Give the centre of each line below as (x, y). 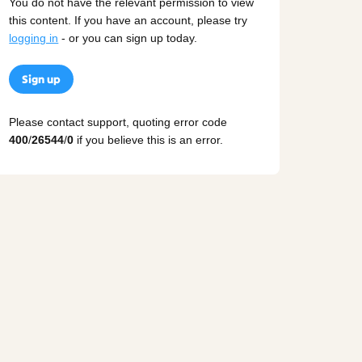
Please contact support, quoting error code (118, 122)
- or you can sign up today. (128, 38)
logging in (34, 38)
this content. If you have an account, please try (128, 21)
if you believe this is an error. (149, 140)
